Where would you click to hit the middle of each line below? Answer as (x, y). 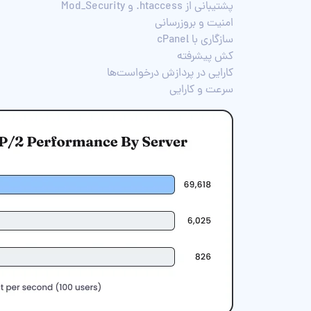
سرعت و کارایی (201, 90)
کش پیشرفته (205, 57)
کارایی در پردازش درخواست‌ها (170, 73)
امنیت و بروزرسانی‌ (194, 23)
